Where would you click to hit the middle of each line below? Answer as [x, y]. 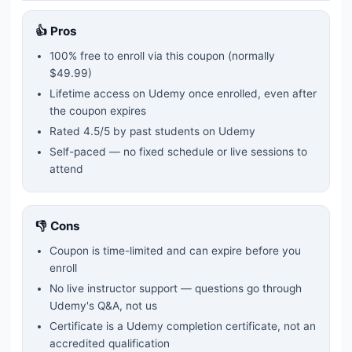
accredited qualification [110, 344]
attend [66, 169]
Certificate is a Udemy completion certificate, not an [183, 326]
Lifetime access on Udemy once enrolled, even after [183, 94]
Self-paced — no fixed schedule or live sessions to [178, 152]
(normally [250, 56]
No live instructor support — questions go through [176, 289]
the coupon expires [98, 111]
